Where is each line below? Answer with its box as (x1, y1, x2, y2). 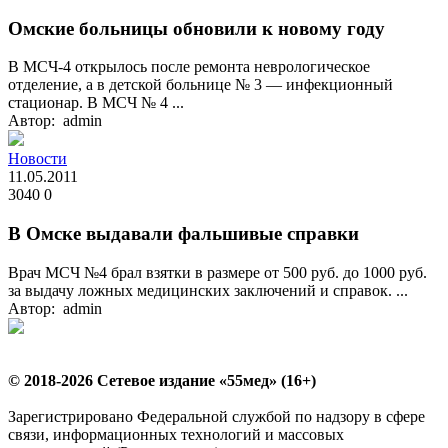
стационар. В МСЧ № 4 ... (8, 94, 184, 112)
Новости (8, 150, 67, 168)
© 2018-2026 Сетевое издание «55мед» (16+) (8, 371, 316, 389)
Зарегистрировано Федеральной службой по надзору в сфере (8, 407, 425, 425)
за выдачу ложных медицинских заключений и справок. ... (8, 281, 408, 299)
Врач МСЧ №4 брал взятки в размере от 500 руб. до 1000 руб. (8, 263, 427, 281)
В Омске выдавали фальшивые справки (8, 222, 359, 244)
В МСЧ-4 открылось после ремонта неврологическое (8, 58, 370, 76)
